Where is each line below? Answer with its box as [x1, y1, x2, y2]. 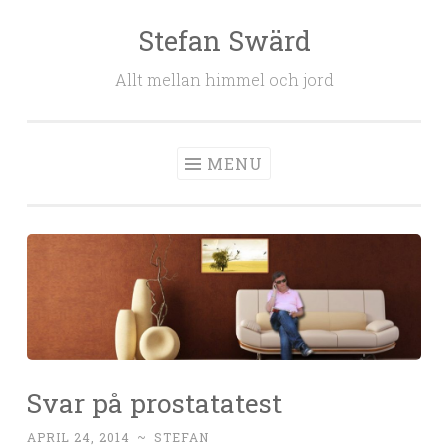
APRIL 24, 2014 [27, 429, 130, 446]
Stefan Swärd [137, 23, 311, 58]
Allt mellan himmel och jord [114, 69, 334, 90]
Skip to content [27, 30, 140, 50]
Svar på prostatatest [27, 385, 282, 421]
